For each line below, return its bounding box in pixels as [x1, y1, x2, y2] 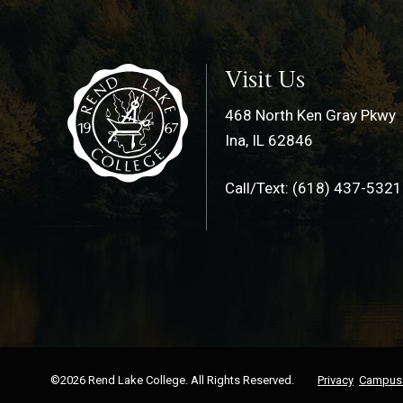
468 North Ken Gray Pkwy [224, 106, 396, 124]
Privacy [318, 373, 354, 387]
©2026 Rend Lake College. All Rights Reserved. [50, 373, 294, 387]
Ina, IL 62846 [224, 131, 313, 149]
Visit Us [224, 63, 306, 95]
